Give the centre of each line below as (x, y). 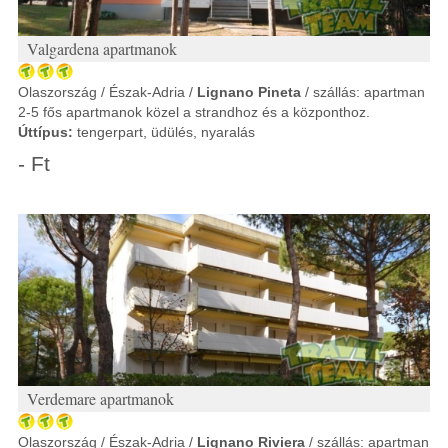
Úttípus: (45, 132)
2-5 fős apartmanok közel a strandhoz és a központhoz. (194, 112)
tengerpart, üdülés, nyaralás (164, 132)
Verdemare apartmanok (100, 398)
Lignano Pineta (249, 92)
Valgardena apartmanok (102, 48)
